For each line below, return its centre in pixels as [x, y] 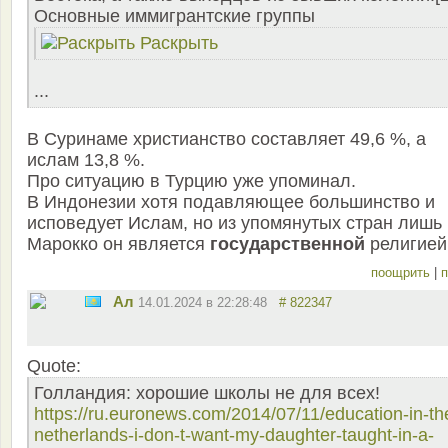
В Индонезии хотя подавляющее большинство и [231, 202]
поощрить [402, 273]
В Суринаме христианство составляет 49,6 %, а [226, 139]
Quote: [54, 366]
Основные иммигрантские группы [174, 16]
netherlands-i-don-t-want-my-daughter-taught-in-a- [234, 435]
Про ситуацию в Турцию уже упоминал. [191, 181]
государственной [287, 244]
